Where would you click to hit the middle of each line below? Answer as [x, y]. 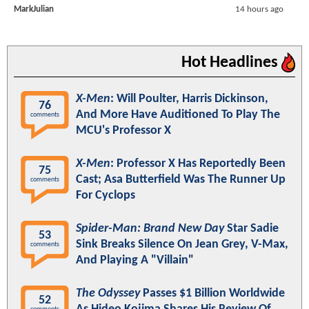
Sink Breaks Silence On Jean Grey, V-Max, [182, 244]
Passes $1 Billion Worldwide [212, 293]
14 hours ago [259, 9]
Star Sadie [251, 228]
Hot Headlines [231, 62]
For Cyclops [106, 195]
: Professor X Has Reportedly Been [198, 163]
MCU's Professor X [123, 130]
